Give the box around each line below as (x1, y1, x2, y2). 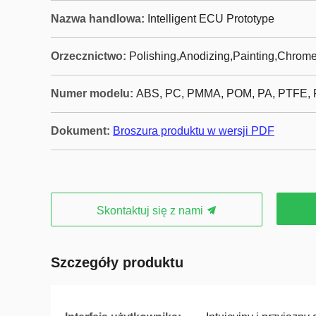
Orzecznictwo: (51, 50, 126, 62)
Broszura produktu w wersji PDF (113, 125, 274, 137)
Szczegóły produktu (51, 255, 183, 270)
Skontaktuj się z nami (96, 205, 206, 217)
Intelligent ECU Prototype (147, 13, 274, 25)
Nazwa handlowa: (51, 13, 145, 25)
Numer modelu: (51, 87, 133, 99)
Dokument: (51, 125, 110, 137)
